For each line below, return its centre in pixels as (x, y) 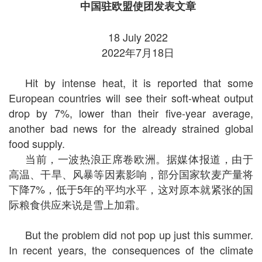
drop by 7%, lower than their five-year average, (131, 113)
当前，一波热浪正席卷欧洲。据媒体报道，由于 (139, 159)
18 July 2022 (138, 37)
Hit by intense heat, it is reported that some (139, 83)
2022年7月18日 (138, 52)
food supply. (37, 144)
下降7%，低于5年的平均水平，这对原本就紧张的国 (131, 189)
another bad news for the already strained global (131, 128)
